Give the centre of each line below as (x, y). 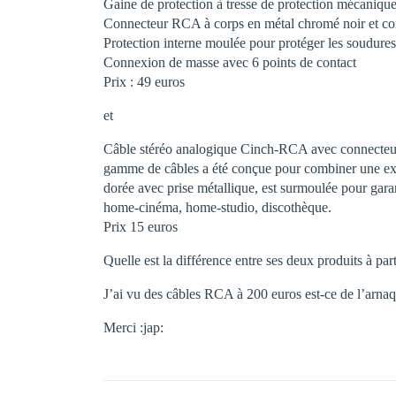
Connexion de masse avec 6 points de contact (230, 62)
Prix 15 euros (141, 227)
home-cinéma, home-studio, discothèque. (217, 207)
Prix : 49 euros (144, 82)
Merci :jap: (133, 327)
